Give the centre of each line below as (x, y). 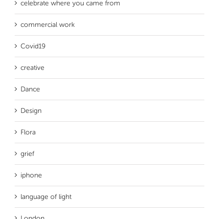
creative (33, 67)
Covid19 (33, 46)
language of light (46, 197)
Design (31, 110)
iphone (31, 175)
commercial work (48, 24)
